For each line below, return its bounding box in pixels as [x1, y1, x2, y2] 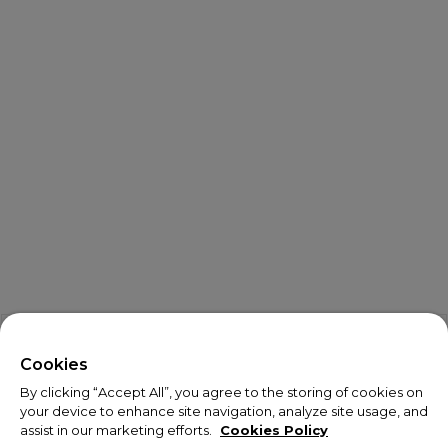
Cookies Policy [220, 422, 328, 438]
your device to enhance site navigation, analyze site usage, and [20, 403, 428, 419]
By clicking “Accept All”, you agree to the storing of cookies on [20, 384, 423, 400]
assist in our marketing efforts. [20, 422, 215, 438]
